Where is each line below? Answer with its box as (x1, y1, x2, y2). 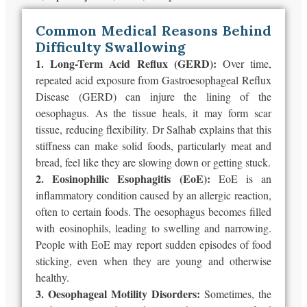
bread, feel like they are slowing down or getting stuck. (36, 155, 271, 170)
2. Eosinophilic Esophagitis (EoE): (36, 171, 219, 187)
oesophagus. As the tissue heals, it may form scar (36, 106, 271, 121)
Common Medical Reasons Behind (36, 22, 271, 40)
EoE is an (218, 171, 271, 186)
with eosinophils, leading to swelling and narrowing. (36, 221, 271, 236)
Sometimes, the (204, 286, 271, 302)
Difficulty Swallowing (36, 38, 186, 56)
